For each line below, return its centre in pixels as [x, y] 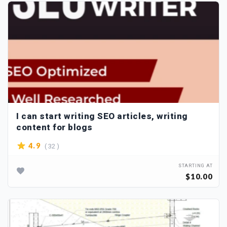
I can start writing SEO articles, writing [102, 116]
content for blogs [54, 127]
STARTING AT [195, 166]
